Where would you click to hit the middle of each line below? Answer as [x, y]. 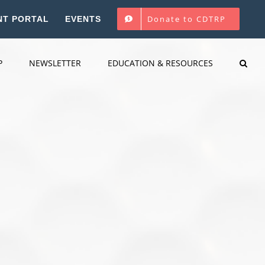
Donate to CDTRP [187, 19]
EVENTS [83, 19]
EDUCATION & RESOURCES [160, 63]
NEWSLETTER [55, 63]
